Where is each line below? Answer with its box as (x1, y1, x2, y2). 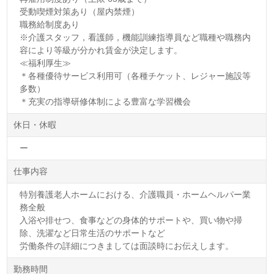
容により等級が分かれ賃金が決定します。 (20, 45, 183, 55)
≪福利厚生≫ (20, 57, 72, 68)
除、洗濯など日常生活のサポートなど (20, 228, 166, 238)
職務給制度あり (20, 19, 80, 29)
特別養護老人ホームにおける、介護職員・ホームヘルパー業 (20, 189, 251, 199)
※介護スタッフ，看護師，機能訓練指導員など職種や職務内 (20, 32, 251, 42)
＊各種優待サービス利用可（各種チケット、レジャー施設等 (20, 70, 251, 81)
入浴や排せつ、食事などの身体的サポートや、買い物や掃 (20, 215, 243, 225)
